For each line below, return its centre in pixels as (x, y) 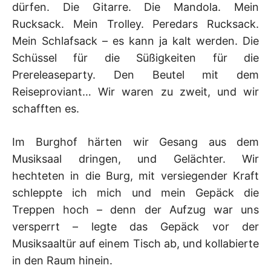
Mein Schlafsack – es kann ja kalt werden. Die (135, 41)
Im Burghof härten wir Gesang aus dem (135, 142)
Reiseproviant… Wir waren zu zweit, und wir (135, 91)
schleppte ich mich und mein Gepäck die (135, 192)
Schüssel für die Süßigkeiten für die (135, 57)
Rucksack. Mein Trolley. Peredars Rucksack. (135, 24)
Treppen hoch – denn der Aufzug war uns (135, 209)
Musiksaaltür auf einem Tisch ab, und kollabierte (135, 243)
